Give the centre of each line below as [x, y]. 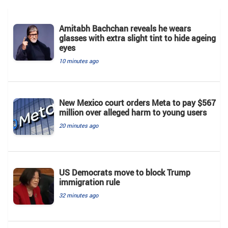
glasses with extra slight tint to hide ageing [137, 38]
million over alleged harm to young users [133, 112]
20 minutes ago [79, 125]
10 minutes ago [79, 61]
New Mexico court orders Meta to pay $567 [137, 103]
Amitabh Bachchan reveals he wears [125, 28]
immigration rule [89, 182]
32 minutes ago [79, 195]
